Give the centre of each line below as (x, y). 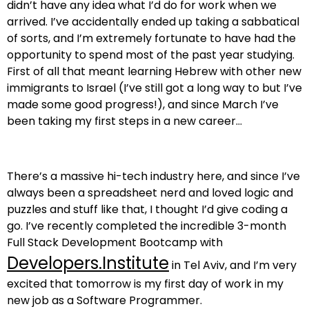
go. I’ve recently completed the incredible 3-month (147, 226)
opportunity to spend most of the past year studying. (151, 55)
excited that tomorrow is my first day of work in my (145, 284)
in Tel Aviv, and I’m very (233, 265)
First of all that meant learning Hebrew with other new (154, 71)
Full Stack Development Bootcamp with (115, 242)
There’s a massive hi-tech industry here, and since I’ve (153, 176)
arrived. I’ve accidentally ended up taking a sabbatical (153, 22)
